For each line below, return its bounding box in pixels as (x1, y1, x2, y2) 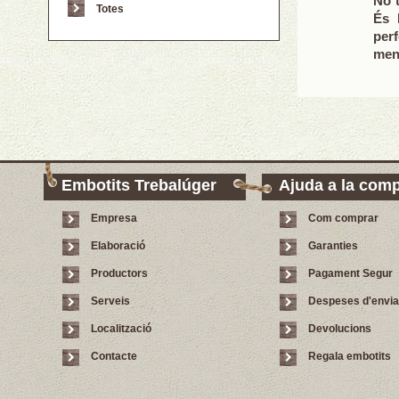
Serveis (91, 294, 130, 307)
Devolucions (308, 322, 371, 335)
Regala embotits (308, 349, 391, 362)
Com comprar (308, 211, 379, 224)
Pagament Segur (308, 266, 393, 280)
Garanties (308, 239, 358, 252)
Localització (91, 322, 151, 335)
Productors (91, 266, 148, 280)
